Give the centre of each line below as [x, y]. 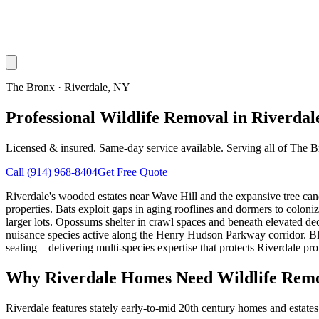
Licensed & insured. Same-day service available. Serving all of [148, 147]
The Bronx [30, 87]
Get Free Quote [132, 172]
